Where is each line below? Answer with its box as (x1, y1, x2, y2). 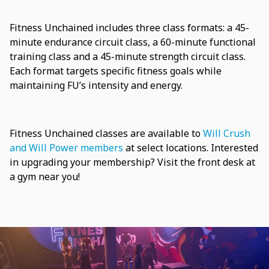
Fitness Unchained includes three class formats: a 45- (10, 21, 249, 35)
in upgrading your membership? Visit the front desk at (10, 156, 255, 169)
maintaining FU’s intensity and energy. (10, 79, 183, 92)
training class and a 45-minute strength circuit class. (10, 50, 246, 64)
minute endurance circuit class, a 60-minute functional (10, 35, 256, 49)
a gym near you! (10, 170, 80, 184)
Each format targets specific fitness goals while (10, 64, 222, 78)
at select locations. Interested (123, 141, 258, 155)
